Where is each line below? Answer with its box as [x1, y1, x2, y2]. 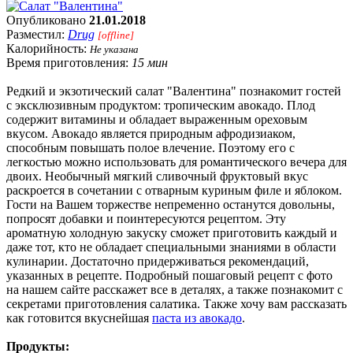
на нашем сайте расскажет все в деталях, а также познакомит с [6, 282, 343, 296]
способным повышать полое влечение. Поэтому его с [6, 140, 295, 154]
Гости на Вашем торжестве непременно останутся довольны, [6, 197, 335, 211]
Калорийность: [6, 41, 90, 55]
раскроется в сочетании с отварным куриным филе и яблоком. [6, 183, 342, 197]
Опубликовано [6, 13, 89, 27]
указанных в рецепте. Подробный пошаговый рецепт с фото [6, 268, 333, 282]
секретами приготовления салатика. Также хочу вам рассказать [6, 296, 347, 310]
